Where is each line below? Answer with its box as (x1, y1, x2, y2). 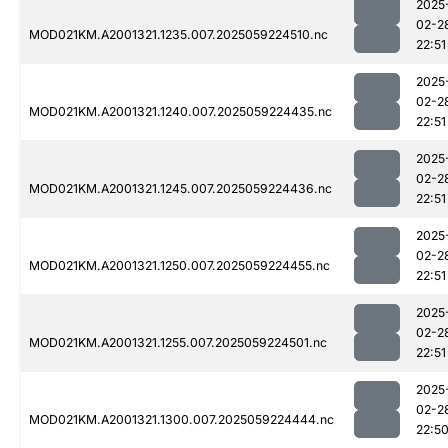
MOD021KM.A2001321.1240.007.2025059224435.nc (29, 104, 332, 120)
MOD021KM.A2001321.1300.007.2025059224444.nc (29, 412, 334, 428)
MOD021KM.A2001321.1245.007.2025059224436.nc (29, 181, 332, 197)
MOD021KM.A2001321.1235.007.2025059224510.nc (29, 27, 328, 43)
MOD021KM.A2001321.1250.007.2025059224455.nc (29, 258, 330, 274)
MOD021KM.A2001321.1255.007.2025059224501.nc (29, 335, 327, 351)
